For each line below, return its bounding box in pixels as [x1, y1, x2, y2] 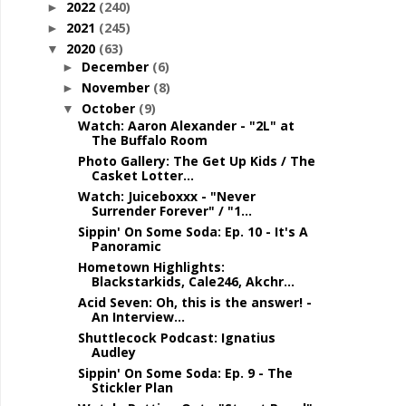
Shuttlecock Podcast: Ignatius [77, 329, 275, 346]
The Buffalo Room [91, 131, 208, 149]
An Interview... [91, 308, 185, 325]
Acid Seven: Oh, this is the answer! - [77, 294, 312, 311]
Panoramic [91, 237, 161, 255]
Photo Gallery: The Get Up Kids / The [77, 152, 315, 169]
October [81, 99, 139, 117]
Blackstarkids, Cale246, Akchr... [91, 273, 295, 290]
